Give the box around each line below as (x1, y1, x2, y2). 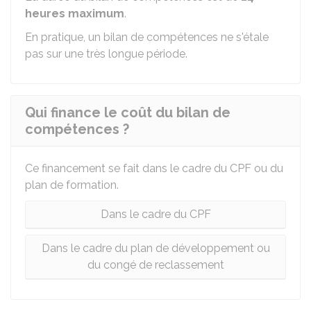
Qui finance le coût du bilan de (25, 104, 230, 121)
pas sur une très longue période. (25, 47, 187, 60)
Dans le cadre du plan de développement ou (41, 242, 270, 255)
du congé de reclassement (87, 258, 224, 271)
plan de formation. (25, 178, 119, 192)
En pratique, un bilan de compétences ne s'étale (25, 31, 269, 44)
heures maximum (25, 7, 124, 20)
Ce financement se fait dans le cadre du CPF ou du (25, 162, 283, 175)
